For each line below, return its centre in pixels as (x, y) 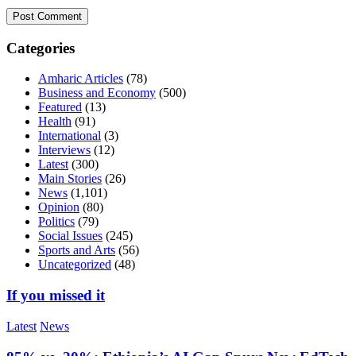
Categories (41, 48)
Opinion (59, 207)
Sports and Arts (77, 250)
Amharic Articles (81, 79)
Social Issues (70, 236)
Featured (60, 107)
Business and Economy (97, 93)
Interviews (64, 150)
